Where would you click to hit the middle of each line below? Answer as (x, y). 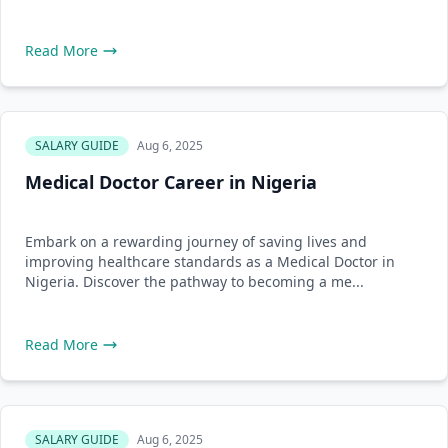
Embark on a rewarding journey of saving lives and (196, 241)
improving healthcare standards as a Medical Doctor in (210, 261)
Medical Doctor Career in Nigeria (171, 182)
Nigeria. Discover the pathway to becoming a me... (194, 281)
